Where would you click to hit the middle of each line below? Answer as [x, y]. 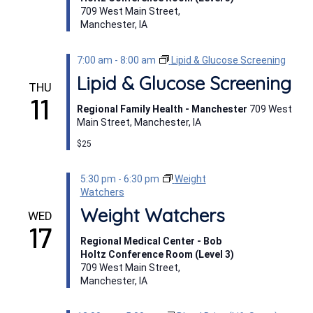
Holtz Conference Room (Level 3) [157, 254]
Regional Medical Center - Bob [151, 241]
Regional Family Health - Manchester [163, 109]
